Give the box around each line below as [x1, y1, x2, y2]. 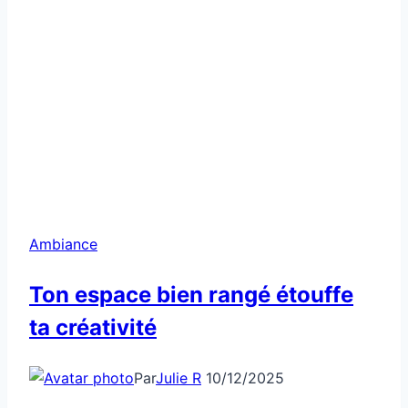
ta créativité [29, 313, 157, 341]
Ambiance [29, 234, 97, 253]
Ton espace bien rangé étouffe [29, 280, 353, 308]
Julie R [156, 368, 201, 387]
